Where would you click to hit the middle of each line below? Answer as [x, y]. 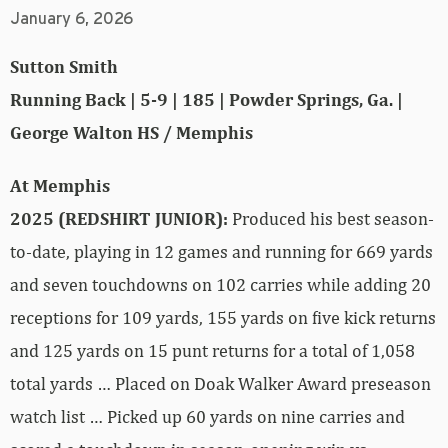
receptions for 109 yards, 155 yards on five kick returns [223, 318]
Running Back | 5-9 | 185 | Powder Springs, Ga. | [206, 100]
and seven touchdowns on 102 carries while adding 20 [220, 285]
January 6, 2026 [71, 19]
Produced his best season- [331, 219]
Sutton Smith [64, 67]
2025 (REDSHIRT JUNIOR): [119, 219]
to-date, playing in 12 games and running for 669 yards [221, 252]
